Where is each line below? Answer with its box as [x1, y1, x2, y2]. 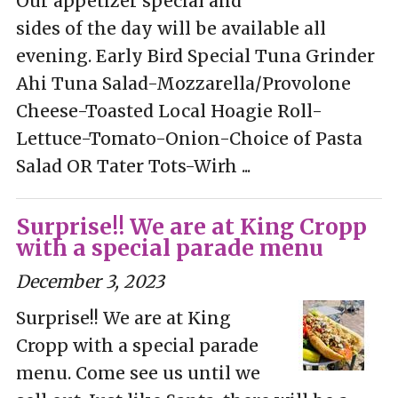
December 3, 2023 [15, 270, 164, 292]
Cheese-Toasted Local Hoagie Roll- [15, 99, 322, 122]
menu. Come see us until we [15, 362, 260, 384]
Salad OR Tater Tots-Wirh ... [15, 155, 251, 177]
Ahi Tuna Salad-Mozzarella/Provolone [15, 72, 351, 94]
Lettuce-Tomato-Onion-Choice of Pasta [15, 127, 362, 149]
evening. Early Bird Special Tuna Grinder [15, 44, 375, 67]
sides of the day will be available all [15, 17, 326, 39]
